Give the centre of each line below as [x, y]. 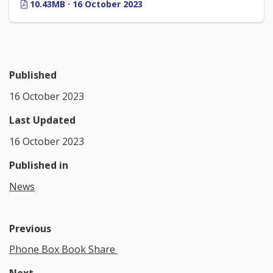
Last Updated [42, 120]
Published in [39, 165]
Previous [30, 228]
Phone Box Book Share [63, 250]
